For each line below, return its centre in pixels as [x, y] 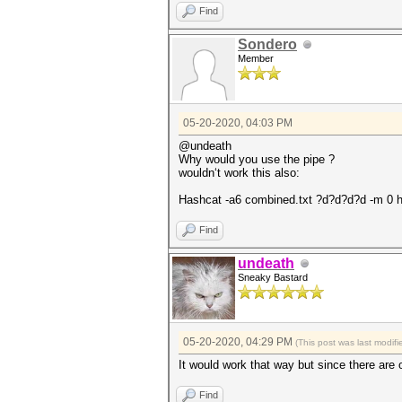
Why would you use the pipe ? [257, 159]
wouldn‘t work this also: [239, 173]
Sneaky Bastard [273, 277]
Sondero [267, 44]
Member [256, 58]
